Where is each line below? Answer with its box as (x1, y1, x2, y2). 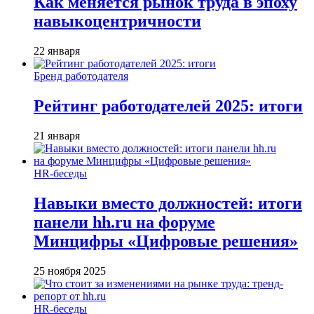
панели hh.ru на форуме (34, 213, 215, 232)
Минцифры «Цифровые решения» (34, 232, 298, 251)
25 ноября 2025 (34, 264, 106, 277)
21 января (34, 130, 80, 142)
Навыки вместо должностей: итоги (34, 194, 302, 213)
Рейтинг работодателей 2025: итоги (34, 97, 303, 116)
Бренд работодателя (34, 70, 128, 83)
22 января (34, 45, 80, 57)
